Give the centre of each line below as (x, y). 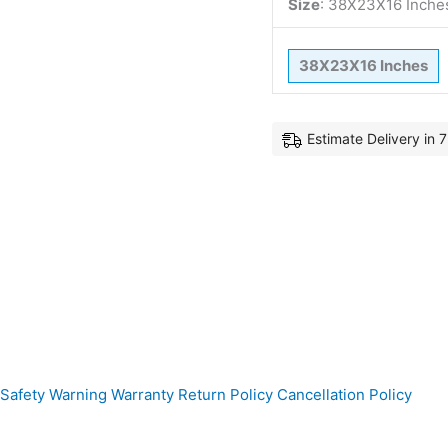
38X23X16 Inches (363, 65)
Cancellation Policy (344, 394)
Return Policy (225, 394)
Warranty (142, 394)
